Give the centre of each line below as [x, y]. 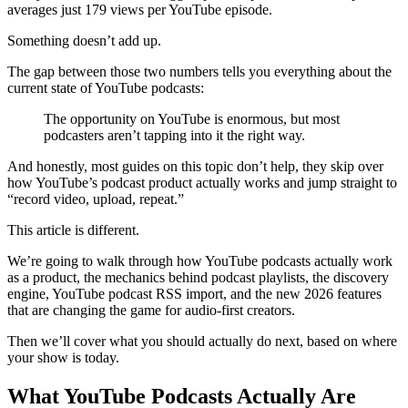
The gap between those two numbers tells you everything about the [199, 71]
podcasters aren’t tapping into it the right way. [174, 135]
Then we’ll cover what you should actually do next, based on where [202, 341]
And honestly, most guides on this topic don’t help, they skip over [195, 166]
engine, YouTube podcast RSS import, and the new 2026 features [194, 293]
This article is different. [73, 229]
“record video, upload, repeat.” [96, 199]
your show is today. [63, 357]
